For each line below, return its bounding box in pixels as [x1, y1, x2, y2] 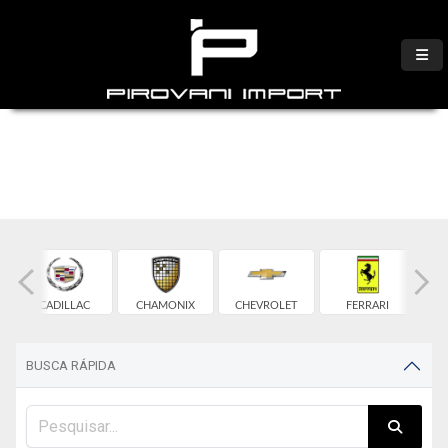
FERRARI [346, 300, 389, 311]
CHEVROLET [235, 300, 298, 311]
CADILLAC [39, 300, 90, 311]
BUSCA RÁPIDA [26, 358, 116, 373]
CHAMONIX [136, 300, 195, 311]
